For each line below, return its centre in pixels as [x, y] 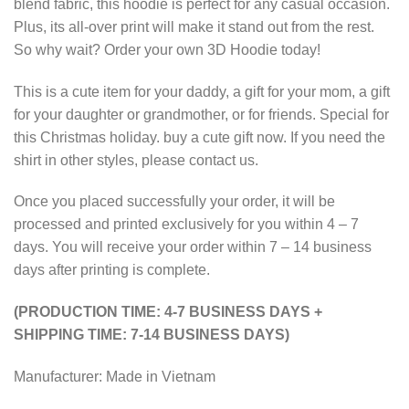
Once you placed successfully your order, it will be [174, 202]
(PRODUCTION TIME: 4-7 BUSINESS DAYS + [168, 312]
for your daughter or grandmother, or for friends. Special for [201, 114]
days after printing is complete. [112, 270]
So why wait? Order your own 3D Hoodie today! [167, 49]
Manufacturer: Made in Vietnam [115, 377]
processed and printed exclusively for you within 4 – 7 [186, 225]
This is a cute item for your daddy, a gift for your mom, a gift [202, 91]
